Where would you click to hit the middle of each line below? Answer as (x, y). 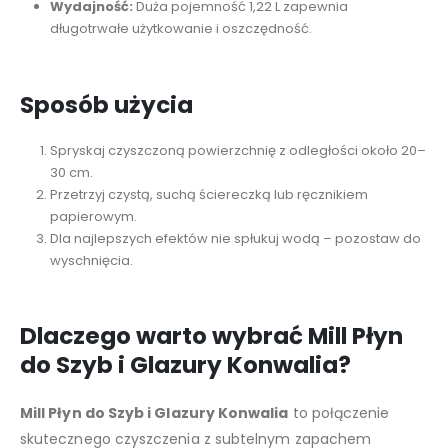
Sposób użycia (106, 104)
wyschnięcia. (91, 260)
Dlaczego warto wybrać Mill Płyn (211, 336)
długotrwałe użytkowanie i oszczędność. (180, 28)
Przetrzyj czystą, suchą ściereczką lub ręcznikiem (208, 194)
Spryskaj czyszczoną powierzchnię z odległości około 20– (237, 150)
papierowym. (93, 216)
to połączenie (339, 413)
